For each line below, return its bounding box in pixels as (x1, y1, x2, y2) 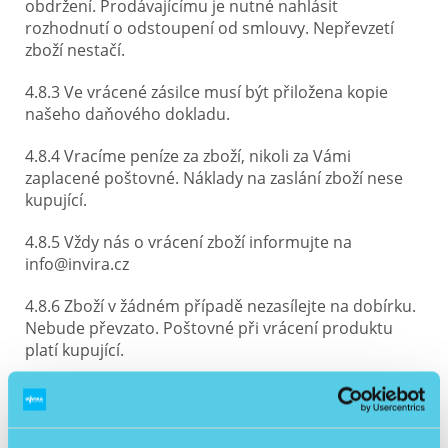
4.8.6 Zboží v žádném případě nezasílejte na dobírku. (25, 295, 416, 317)
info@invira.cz (25, 253, 129, 275)
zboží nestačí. (25, 39, 125, 61)
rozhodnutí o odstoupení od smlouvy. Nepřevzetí (25, 17, 394, 39)
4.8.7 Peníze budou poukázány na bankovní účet (25, 381, 385, 403)
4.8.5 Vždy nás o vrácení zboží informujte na (25, 231, 352, 253)
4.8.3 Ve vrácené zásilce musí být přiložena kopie (25, 81, 388, 103)
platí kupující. (25, 339, 124, 361)
